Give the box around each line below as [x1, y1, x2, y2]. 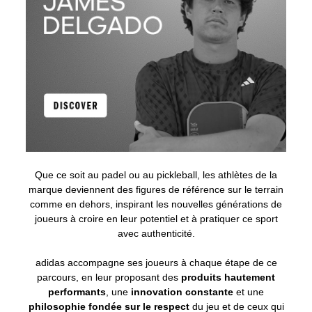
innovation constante [128, 286, 233, 298]
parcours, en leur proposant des [37, 272, 181, 283]
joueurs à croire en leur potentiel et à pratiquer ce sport [34, 213, 278, 225]
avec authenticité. [117, 228, 195, 240]
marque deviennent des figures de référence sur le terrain [29, 184, 283, 196]
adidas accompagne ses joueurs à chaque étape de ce [35, 257, 277, 269]
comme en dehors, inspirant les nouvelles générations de [30, 198, 282, 210]
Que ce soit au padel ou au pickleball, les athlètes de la [35, 169, 277, 181]
